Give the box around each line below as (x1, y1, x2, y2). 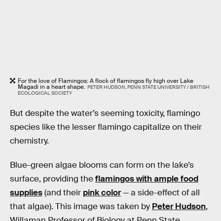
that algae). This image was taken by (10, 201, 152, 212)
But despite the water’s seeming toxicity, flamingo (10, 108, 200, 118)
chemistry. (10, 135, 49, 146)
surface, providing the (10, 174, 95, 184)
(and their (42, 187, 83, 198)
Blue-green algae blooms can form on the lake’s (10, 160, 194, 171)
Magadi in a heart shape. (18, 82, 85, 91)
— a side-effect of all (121, 187, 200, 198)
